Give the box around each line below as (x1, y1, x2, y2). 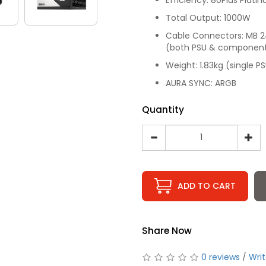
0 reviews (201, 251, 240, 263)
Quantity (142, 103, 184, 116)
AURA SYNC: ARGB (166, 77, 236, 89)
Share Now (142, 224, 192, 237)
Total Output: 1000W (166, 11, 251, 24)
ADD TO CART (178, 180, 236, 192)
